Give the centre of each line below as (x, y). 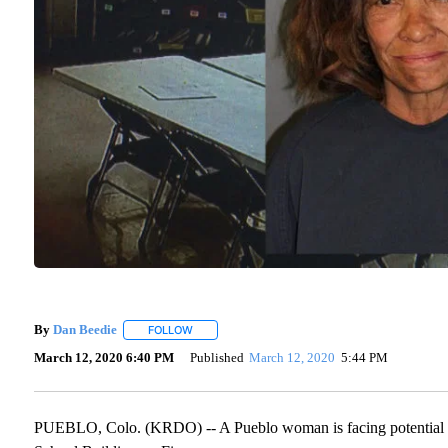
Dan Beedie (84, 329)
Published (216, 357)
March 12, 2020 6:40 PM (103, 357)
